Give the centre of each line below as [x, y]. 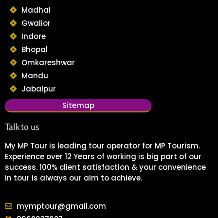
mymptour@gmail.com [61, 206]
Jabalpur [38, 89]
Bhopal [34, 49]
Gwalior [36, 23]
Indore [33, 36]
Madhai [36, 10]
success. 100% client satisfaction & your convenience [105, 167]
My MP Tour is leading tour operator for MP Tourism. [102, 145]
